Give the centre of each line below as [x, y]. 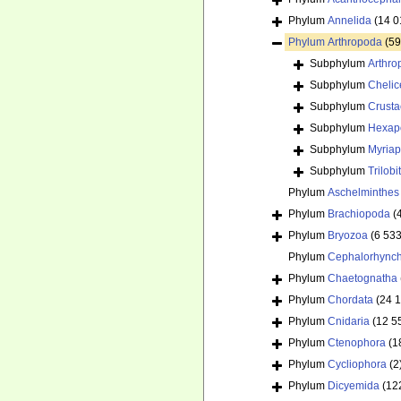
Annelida [350, 21]
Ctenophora [357, 343]
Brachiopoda [359, 214]
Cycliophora [357, 365]
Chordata [350, 300]
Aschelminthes [363, 193]
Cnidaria [349, 322]
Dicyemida [354, 386]
